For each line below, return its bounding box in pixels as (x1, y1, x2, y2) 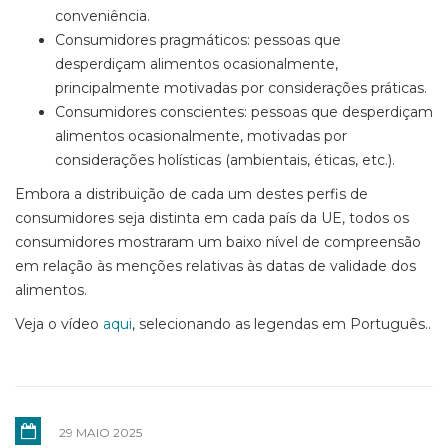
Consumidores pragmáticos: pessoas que (55, 31, 341, 50)
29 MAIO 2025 (59, 425, 142, 441)
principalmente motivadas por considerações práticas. (55, 79, 427, 98)
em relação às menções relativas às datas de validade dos (15, 257, 416, 276)
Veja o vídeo (15, 315, 103, 334)
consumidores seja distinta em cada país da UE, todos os (15, 209, 409, 228)
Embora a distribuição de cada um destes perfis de (15, 185, 368, 204)
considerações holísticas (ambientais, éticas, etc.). (55, 151, 395, 170)
